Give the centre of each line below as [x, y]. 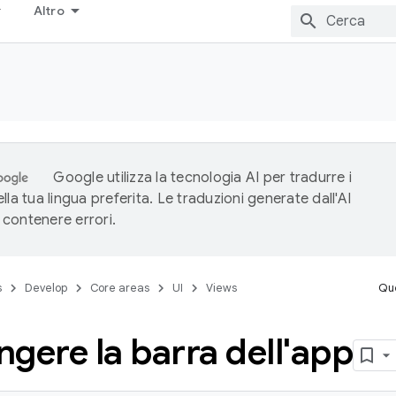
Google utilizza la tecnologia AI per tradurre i [202, 178]
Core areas [120, 288]
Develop [46, 288]
